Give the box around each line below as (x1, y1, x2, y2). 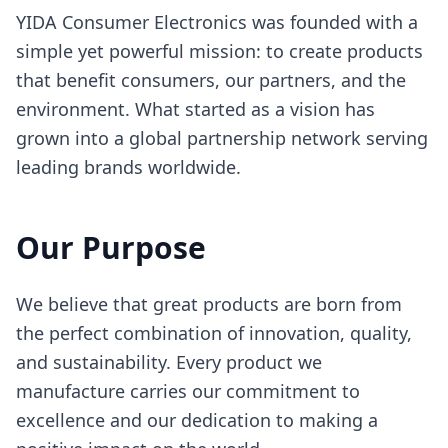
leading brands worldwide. (16, 155, 241, 179)
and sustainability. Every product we (16, 350, 322, 374)
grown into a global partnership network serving (16, 126, 428, 150)
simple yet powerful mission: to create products (16, 39, 423, 63)
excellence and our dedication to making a (16, 408, 378, 432)
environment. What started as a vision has (16, 97, 375, 121)
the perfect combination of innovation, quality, (16, 321, 412, 345)
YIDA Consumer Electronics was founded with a (16, 10, 418, 34)
